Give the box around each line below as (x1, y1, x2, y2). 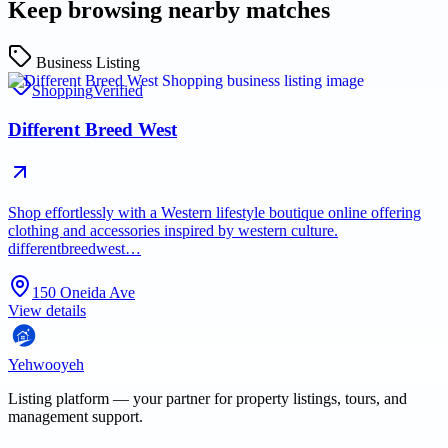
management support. (8, 407, 143, 425)
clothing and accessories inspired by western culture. (8, 221, 338, 239)
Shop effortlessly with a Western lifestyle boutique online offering (8, 203, 421, 221)
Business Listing (36, 54, 140, 72)
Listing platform (8, 389, 109, 407)
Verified (93, 82, 143, 100)
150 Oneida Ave (32, 283, 135, 301)
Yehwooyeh (8, 355, 84, 373)
